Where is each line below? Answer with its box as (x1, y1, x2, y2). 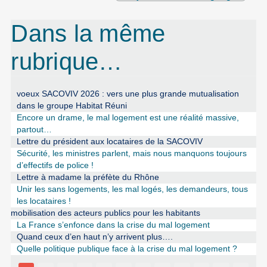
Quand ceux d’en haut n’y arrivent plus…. (16, 232, 173, 242)
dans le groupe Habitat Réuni (16, 101, 127, 111)
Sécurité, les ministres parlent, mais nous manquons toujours (16, 149, 247, 159)
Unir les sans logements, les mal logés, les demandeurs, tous (16, 185, 248, 194)
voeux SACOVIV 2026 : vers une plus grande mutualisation (16, 89, 239, 99)
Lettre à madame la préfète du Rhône (16, 173, 159, 182)
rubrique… (11, 48, 123, 75)
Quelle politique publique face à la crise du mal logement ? (16, 244, 237, 254)
